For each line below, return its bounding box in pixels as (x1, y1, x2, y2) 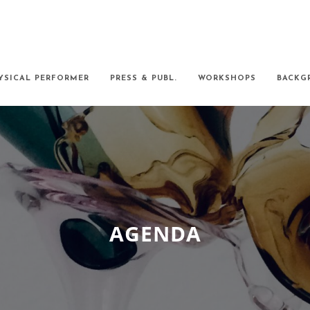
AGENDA (109, 219, 201, 248)
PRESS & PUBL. (110, 75, 177, 82)
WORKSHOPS (198, 75, 256, 82)
